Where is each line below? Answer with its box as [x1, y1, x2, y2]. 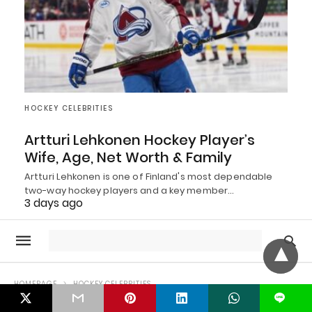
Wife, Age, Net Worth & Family [24, 147, 232, 167]
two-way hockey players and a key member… [24, 183, 235, 197]
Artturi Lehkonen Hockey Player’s [24, 130, 255, 150]
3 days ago [24, 194, 83, 211]
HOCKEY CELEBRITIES [24, 102, 113, 114]
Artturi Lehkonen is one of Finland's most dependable [24, 169, 273, 183]
